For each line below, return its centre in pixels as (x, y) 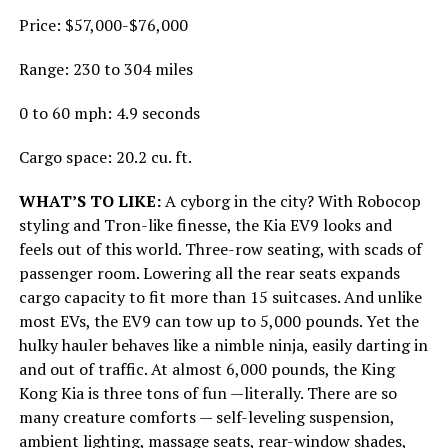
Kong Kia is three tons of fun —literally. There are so (207, 392)
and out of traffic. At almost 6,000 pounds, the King (206, 368)
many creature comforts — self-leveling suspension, (206, 416)
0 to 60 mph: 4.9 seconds (109, 112)
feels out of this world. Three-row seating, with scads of (220, 248)
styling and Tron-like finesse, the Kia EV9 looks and (205, 224)
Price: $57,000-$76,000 (103, 24)
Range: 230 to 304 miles (105, 68)
